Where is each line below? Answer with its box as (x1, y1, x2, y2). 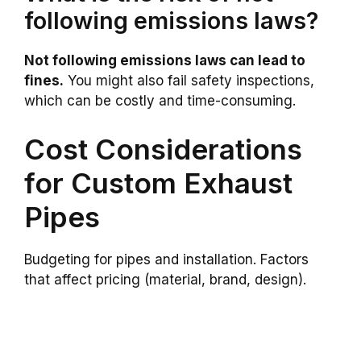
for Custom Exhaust (24, 165, 293, 200)
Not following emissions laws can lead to (24, 52, 305, 69)
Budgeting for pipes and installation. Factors (24, 251, 309, 268)
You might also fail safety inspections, (64, 73, 314, 89)
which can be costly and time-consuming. (24, 93, 296, 110)
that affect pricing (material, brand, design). (24, 271, 306, 288)
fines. (24, 73, 64, 89)
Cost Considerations (24, 131, 302, 166)
